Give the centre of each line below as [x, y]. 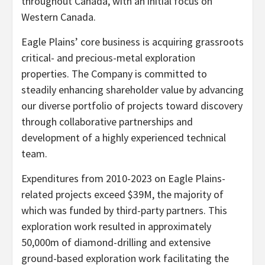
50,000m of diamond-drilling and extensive [116, 242]
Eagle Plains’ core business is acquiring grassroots [132, 41]
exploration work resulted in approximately [116, 226]
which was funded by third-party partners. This [124, 210]
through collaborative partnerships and [107, 121]
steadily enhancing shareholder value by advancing [132, 89]
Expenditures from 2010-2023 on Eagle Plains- [123, 178]
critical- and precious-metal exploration [108, 57]
